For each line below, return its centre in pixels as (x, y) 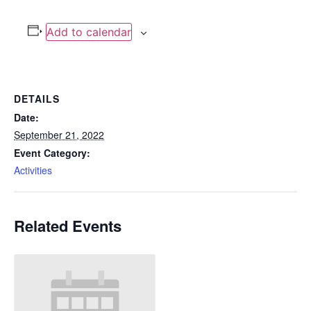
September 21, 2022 (59, 135)
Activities (33, 170)
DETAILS (37, 99)
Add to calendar (89, 32)
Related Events (68, 226)
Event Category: (52, 153)
